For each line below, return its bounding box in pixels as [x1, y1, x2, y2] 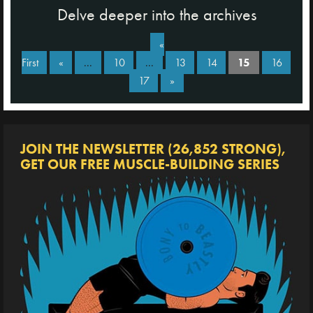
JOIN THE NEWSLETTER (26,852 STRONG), [20, 140, 286, 157]
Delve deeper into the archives [57, 4, 256, 24]
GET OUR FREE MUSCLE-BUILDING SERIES [20, 155, 279, 173]
